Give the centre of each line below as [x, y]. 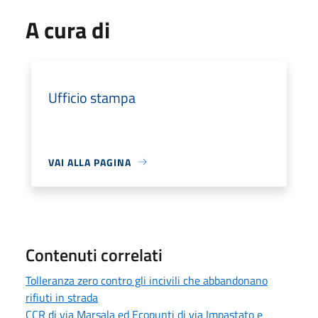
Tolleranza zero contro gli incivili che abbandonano [147, 280]
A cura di [68, 29]
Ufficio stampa [92, 97]
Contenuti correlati [94, 254]
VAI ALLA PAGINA [90, 162]
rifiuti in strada [62, 297]
